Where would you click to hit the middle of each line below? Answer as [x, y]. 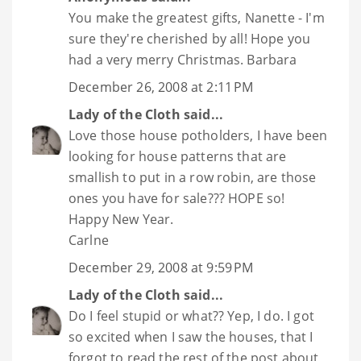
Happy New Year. [121, 220]
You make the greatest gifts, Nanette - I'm [197, 18]
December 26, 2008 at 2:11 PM [161, 87]
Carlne [89, 241]
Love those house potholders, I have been [198, 136]
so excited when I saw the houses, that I [191, 337]
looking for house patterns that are [178, 157]
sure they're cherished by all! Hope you [190, 39]
